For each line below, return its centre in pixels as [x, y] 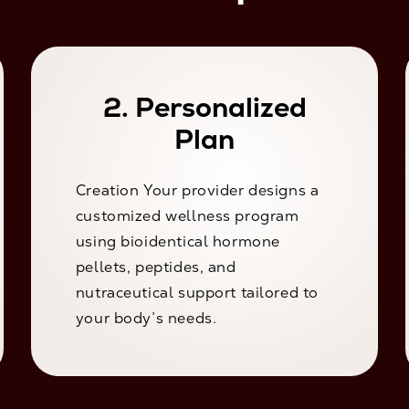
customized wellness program [187, 216]
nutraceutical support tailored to [197, 293]
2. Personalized [204, 108]
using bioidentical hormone [178, 242]
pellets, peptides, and [156, 267]
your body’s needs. [146, 319]
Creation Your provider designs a [197, 191]
